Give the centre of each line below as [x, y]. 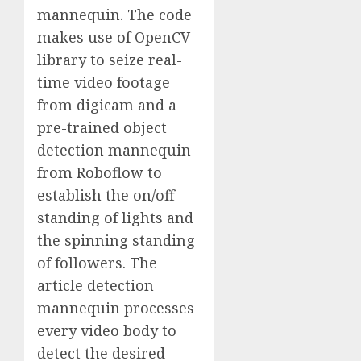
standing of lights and [115, 217]
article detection [95, 285]
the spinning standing [116, 240]
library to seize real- [110, 59]
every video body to [107, 330]
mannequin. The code [114, 14]
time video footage [104, 82]
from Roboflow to [100, 172]
